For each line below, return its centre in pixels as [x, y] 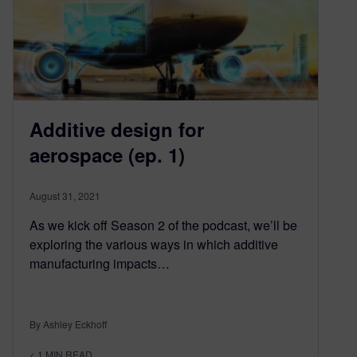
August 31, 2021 [65, 196]
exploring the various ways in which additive [154, 245]
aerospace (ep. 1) [107, 155]
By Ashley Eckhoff [68, 324]
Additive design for [117, 129]
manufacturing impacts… [100, 264]
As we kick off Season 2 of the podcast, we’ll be [163, 226]
